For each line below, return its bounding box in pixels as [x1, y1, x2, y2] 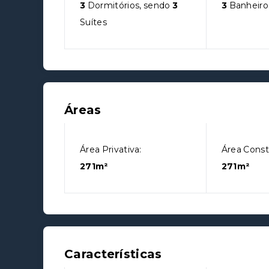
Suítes [80, 17, 107, 28]
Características [64, 247, 162, 261]
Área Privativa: [80, 144, 142, 155]
